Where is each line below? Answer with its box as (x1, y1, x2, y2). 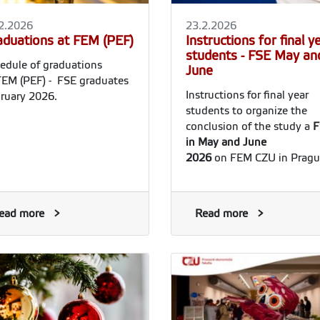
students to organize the (186, 105, 307, 117)
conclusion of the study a (186, 121, 313, 133)
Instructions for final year (186, 89, 309, 101)
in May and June (186, 136, 266, 149)
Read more (195, 208, 248, 220)
